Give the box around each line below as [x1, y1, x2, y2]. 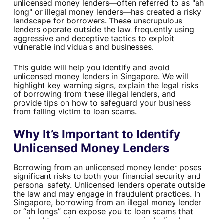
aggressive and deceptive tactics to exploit [13, 33, 174, 44]
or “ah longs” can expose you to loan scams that [13, 206, 193, 217]
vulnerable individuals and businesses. [13, 42, 153, 52]
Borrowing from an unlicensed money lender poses [13, 162, 201, 173]
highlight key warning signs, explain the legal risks [13, 80, 198, 90]
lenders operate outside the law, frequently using [13, 24, 194, 35]
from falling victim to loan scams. [13, 107, 137, 117]
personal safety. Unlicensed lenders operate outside [13, 180, 205, 190]
